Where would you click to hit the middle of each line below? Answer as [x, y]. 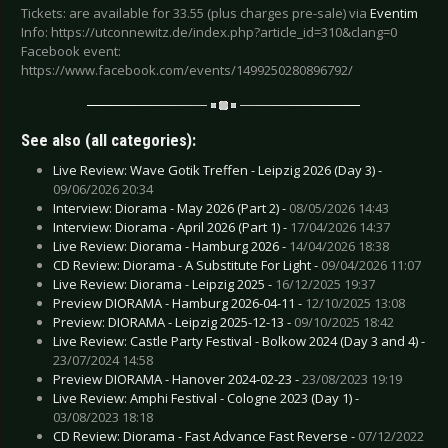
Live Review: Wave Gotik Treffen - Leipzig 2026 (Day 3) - [217, 169]
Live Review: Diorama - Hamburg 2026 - [171, 245]
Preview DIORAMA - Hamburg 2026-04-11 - [179, 302]
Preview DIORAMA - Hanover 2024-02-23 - [177, 378]
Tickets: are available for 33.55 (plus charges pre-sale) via [195, 13]
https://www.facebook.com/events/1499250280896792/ [187, 70]
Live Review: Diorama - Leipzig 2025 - [164, 283]
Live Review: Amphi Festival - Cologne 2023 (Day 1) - [206, 397]
